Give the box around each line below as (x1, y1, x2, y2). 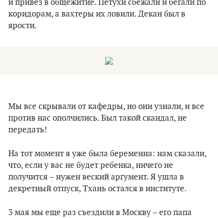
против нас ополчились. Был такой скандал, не (8, 113, 187, 123)
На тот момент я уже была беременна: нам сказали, (8, 149, 206, 159)
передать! (8, 125, 47, 135)
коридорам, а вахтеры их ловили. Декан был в (8, 9, 185, 19)
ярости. (8, 21, 37, 31)
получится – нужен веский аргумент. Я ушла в (8, 172, 184, 182)
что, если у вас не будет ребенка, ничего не (8, 161, 173, 170)
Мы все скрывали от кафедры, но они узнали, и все (8, 102, 204, 111)
